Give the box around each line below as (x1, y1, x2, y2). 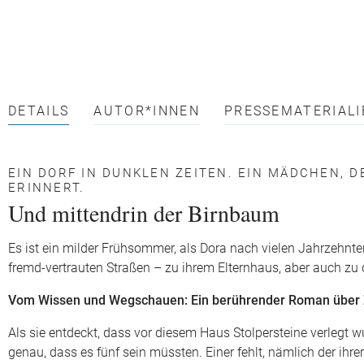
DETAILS (8, 104, 70, 119)
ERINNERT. (8, 180, 85, 195)
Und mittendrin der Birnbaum (8, 197, 279, 228)
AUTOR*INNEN (93, 104, 200, 119)
